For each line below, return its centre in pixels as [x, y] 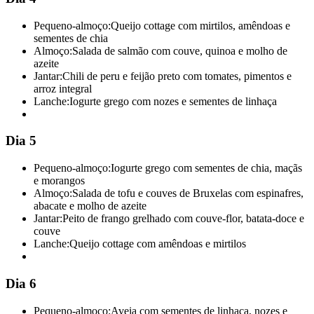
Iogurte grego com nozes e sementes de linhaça [173, 101]
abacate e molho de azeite [90, 206]
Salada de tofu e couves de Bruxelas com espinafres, [188, 193]
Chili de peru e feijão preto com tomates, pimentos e [177, 76]
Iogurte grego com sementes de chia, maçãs [206, 168]
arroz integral [63, 88]
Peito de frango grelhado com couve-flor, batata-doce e [183, 219]
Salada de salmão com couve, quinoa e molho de [180, 50]
